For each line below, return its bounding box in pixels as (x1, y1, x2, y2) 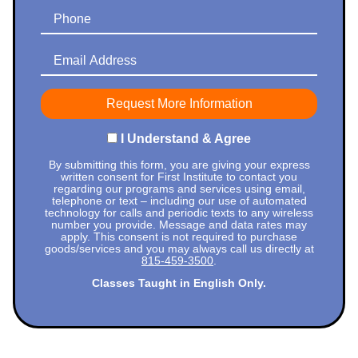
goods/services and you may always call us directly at (44, 242, 314, 255)
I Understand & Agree (121, 131, 251, 145)
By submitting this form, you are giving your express (48, 158, 310, 171)
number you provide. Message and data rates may (51, 218, 307, 231)
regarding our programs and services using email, (53, 182, 305, 195)
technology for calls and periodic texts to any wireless (45, 206, 313, 219)
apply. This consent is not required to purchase (61, 230, 297, 243)
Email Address (41, 46, 123, 61)
